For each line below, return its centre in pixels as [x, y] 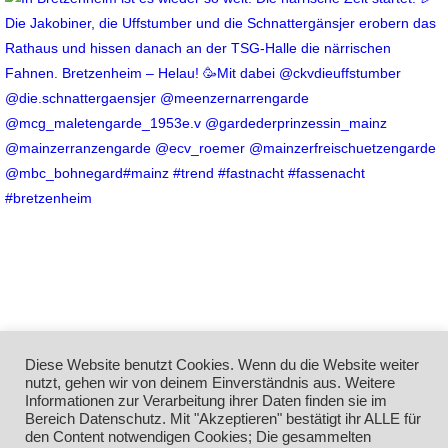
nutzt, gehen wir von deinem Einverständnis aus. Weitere [210, 383]
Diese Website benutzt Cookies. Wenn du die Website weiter [222, 365]
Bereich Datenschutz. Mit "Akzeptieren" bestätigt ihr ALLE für [223, 419]
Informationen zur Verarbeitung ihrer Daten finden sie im [206, 401]
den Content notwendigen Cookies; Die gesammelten [198, 437]
